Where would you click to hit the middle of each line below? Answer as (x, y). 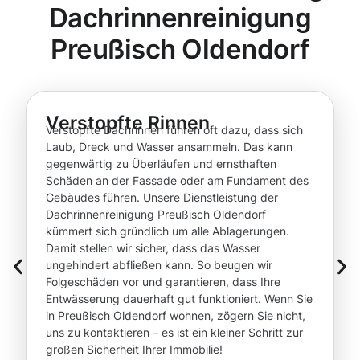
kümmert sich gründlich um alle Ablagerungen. (168, 231)
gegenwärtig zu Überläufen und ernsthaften (161, 164)
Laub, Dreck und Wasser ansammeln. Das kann (169, 147)
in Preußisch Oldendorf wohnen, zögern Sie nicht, (176, 316)
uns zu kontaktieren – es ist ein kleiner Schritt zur (174, 333)
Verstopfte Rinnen (128, 123)
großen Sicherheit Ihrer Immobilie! (134, 350)
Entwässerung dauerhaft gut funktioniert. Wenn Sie (179, 299)
